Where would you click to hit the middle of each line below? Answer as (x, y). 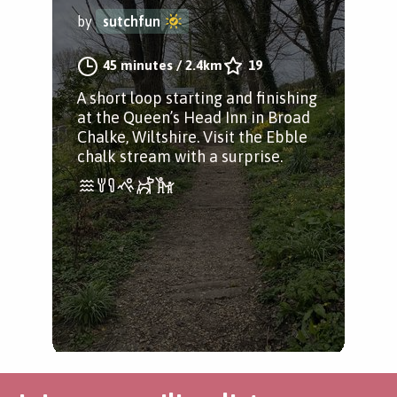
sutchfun (132, 21)
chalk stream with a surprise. (180, 156)
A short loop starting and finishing (197, 97)
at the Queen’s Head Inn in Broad (194, 117)
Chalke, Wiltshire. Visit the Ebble (192, 136)
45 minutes (138, 65)
